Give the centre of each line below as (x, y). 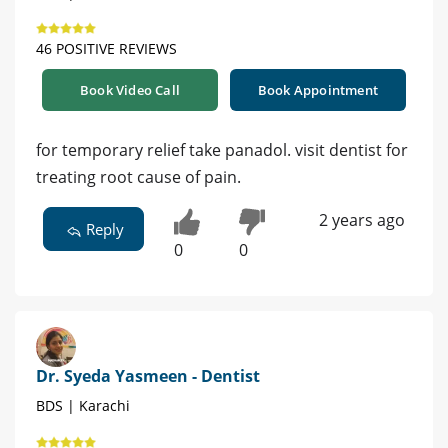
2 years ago (361, 219)
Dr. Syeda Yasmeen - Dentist (148, 376)
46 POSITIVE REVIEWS (106, 48)
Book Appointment (318, 89)
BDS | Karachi (83, 406)
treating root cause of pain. (138, 176)
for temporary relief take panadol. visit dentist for (222, 149)
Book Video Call (130, 89)
